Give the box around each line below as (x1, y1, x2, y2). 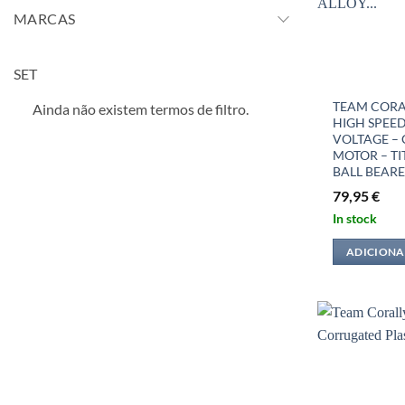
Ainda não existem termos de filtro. (32, 100, 249, 118)
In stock (333, 210, 378, 226)
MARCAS (14, 10, 76, 28)
